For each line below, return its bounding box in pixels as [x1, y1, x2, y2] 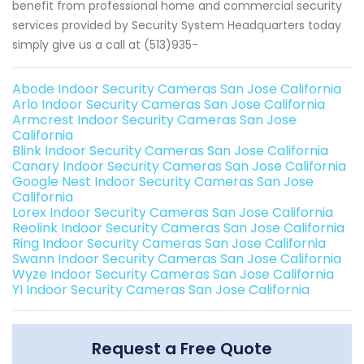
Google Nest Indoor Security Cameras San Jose [12, 172, 314, 192]
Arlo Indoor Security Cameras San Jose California [12, 95, 325, 115]
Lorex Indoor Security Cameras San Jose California [12, 203, 333, 223]
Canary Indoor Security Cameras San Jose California [12, 157, 346, 176]
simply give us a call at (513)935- [12, 37, 198, 54]
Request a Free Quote [92, 337, 272, 361]
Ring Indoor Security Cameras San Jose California [12, 234, 326, 253]
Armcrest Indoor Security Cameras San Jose [12, 110, 297, 130]
